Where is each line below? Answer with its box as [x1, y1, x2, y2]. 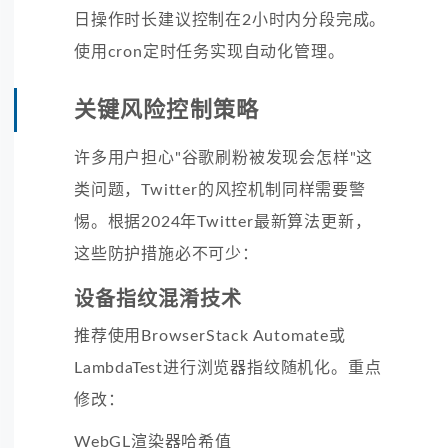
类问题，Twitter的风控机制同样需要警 [74, 181, 366, 198]
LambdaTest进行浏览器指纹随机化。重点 [74, 359, 382, 376]
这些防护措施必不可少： [74, 245, 259, 262]
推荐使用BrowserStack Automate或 [74, 327, 346, 344]
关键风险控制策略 [74, 98, 259, 121]
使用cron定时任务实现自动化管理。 [74, 43, 345, 60]
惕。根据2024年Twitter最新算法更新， [74, 213, 372, 230]
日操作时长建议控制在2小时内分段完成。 [74, 11, 387, 28]
